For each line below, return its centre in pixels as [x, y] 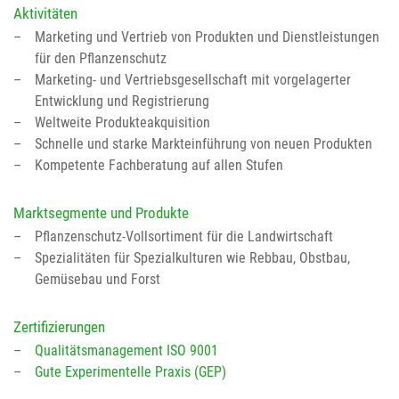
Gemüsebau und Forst [98, 279]
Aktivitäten [45, 13]
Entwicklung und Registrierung [122, 101]
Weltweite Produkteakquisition [122, 122]
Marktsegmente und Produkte [101, 213]
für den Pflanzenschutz [101, 58]
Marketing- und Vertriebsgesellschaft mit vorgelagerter [193, 79]
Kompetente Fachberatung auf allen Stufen [159, 165]
